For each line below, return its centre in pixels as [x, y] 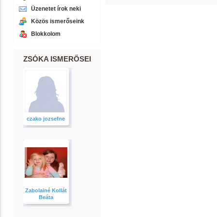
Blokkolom [46, 34]
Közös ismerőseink [58, 21]
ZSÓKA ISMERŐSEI [57, 59]
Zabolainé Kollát [46, 190]
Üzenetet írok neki [56, 9]
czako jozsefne [46, 119]
